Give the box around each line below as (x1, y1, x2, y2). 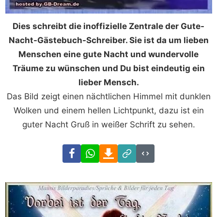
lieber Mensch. (78, 77, 139, 88)
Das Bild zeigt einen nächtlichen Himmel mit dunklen (6, 92, 211, 102)
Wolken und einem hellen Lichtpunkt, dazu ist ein (13, 106, 204, 116)
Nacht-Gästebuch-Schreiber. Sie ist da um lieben (8, 35, 209, 46)
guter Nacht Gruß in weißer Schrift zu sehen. (22, 120, 195, 130)
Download (117, 146, 156, 156)
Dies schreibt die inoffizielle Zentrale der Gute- (13, 21, 204, 31)
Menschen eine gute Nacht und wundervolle (18, 49, 199, 60)
